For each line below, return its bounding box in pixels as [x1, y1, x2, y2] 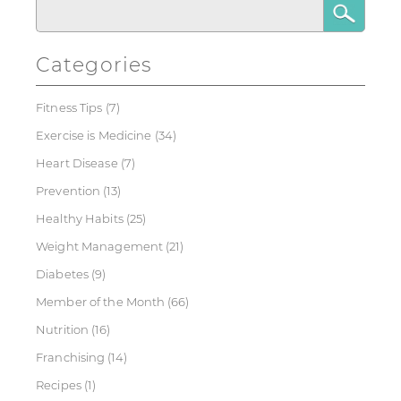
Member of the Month [36, 294, 166, 309]
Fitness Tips [36, 100, 103, 115]
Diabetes [36, 267, 90, 281]
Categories [36, 53, 152, 77]
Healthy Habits [36, 211, 124, 226]
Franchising [36, 350, 106, 364]
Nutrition [36, 322, 90, 337]
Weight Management [36, 239, 164, 253]
